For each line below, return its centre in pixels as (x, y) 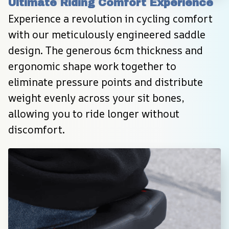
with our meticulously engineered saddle (107, 35)
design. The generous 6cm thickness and (106, 51)
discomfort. (37, 130)
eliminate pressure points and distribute (106, 82)
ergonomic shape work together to (92, 66)
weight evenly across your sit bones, (96, 98)
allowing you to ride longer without (94, 114)
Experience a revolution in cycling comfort (110, 19)
